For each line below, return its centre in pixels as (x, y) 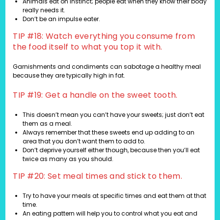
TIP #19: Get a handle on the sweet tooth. (95, 95)
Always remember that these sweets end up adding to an (109, 133)
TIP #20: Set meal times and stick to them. (97, 176)
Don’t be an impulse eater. (62, 19)
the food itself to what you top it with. (88, 47)
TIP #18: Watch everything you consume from (104, 36)
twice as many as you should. (68, 159)
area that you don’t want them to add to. (84, 141)
